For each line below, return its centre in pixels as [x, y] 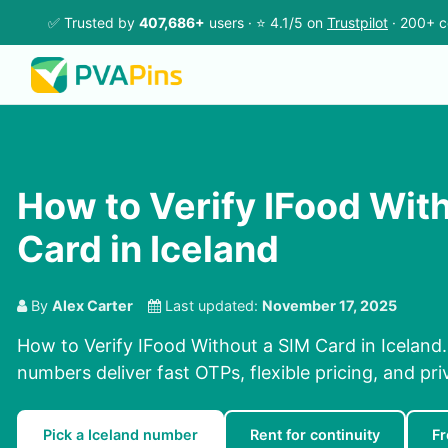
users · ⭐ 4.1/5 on [266, 22]
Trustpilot [357, 22]
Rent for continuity [315, 435]
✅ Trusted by [93, 22]
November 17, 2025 [329, 306]
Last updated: [211, 306]
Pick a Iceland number [120, 435]
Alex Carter [92, 306]
